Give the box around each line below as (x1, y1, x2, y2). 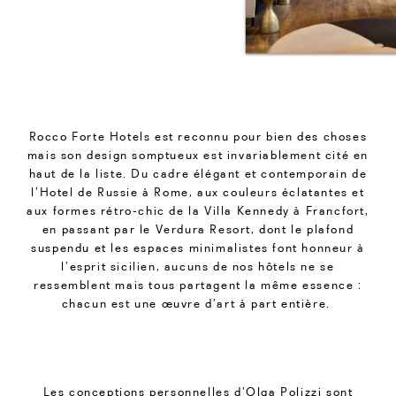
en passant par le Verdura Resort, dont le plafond (42, 222, 354, 237)
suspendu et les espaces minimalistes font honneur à (31, 240, 365, 255)
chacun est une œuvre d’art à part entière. (61, 296, 335, 311)
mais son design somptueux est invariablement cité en (27, 148, 369, 163)
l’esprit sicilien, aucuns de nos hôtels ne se (61, 259, 335, 274)
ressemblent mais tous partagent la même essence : (34, 278, 362, 293)
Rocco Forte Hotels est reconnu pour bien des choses (28, 129, 368, 144)
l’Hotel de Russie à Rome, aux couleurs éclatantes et (31, 185, 365, 200)
